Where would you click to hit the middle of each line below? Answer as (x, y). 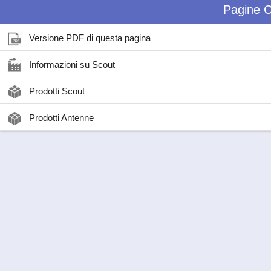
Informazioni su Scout (72, 64)
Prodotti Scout (57, 91)
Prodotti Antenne (61, 118)
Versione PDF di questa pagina (90, 38)
